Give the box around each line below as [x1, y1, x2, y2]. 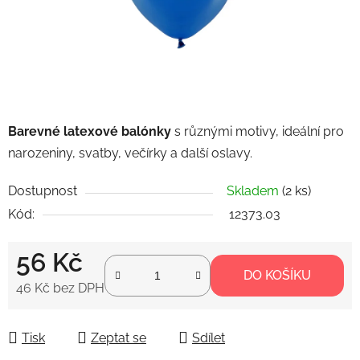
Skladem [227, 182, 282, 198]
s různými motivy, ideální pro [171, 123, 344, 139]
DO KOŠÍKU [243, 267, 311, 283]
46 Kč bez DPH [16, 280, 104, 296]
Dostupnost [8, 182, 77, 198]
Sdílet [192, 329, 225, 346]
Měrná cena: [15, 305, 88, 321]
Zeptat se [91, 329, 146, 346]
